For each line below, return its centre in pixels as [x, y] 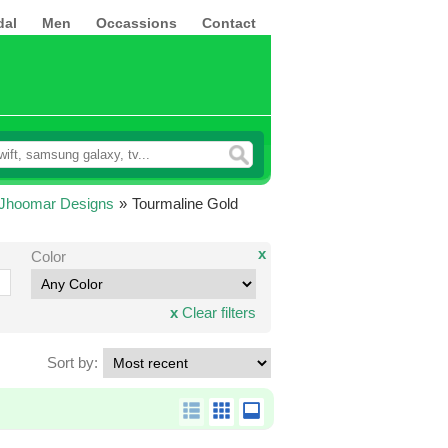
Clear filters [217, 312]
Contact [229, 23]
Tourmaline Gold [185, 203]
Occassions [136, 23]
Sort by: [72, 362]
